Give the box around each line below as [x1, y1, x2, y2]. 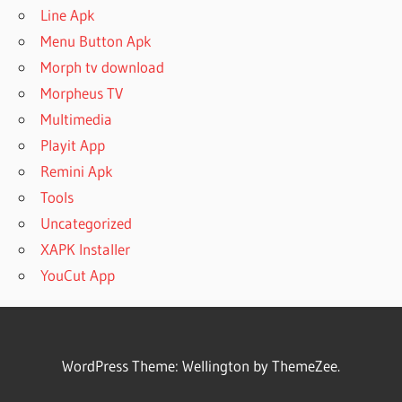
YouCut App [40, 266, 116, 285]
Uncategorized [40, 214, 133, 233]
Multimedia [40, 109, 113, 129]
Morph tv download [40, 57, 165, 77]
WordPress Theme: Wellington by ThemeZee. [62, 356, 340, 376]
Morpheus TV [40, 83, 124, 103]
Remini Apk [40, 162, 114, 181]
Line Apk [40, 5, 96, 25]
